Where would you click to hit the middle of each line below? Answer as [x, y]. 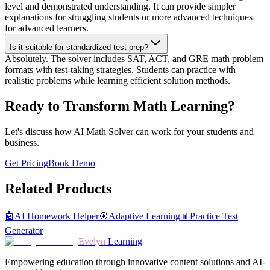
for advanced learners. [47, 28]
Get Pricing [27, 163]
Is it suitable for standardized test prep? [79, 47]
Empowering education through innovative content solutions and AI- [135, 262]
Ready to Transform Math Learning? [120, 106]
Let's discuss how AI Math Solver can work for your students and [129, 131]
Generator [24, 230]
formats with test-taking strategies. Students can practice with [120, 70]
